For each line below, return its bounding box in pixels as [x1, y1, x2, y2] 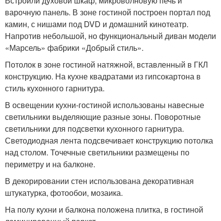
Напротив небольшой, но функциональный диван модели [5, 30, 216, 41]
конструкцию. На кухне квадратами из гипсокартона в [5, 71, 201, 82]
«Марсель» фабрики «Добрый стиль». [5, 42, 144, 53]
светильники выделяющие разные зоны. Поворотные [5, 111, 201, 122]
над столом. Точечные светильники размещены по [5, 147, 189, 158]
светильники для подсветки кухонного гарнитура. [5, 123, 184, 134]
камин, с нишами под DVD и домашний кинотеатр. [5, 18, 188, 30]
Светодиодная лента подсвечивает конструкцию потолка [5, 135, 213, 146]
